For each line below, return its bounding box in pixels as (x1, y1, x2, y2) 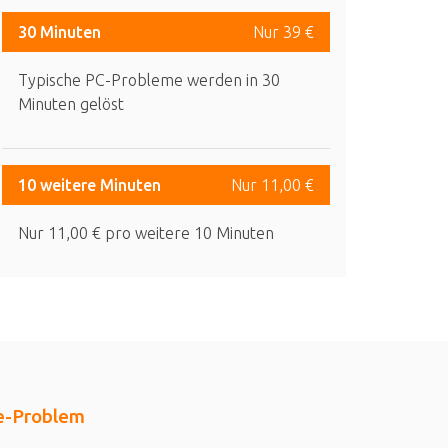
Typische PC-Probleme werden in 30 (18, 71, 280, 90)
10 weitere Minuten (18, 176, 161, 195)
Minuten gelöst (18, 95, 124, 114)
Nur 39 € (253, 23, 314, 42)
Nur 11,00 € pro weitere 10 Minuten (18, 224, 274, 243)
